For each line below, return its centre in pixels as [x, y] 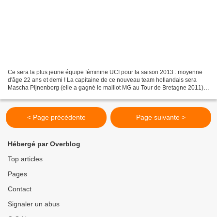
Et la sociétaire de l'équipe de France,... [59, 96]
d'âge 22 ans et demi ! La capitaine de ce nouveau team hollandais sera [102, 80]
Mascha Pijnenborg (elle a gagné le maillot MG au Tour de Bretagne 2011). [106, 88]
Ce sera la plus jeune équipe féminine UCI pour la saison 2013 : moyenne [105, 72]
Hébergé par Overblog [44, 144]
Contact [20, 189]
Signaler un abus [34, 204]
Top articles [25, 159]
